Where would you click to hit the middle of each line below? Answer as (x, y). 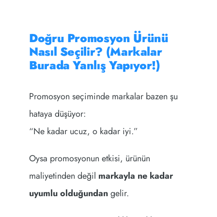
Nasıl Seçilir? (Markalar (95, 52)
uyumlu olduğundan (68, 194)
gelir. (118, 194)
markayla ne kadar (135, 176)
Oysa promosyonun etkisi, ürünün (89, 159)
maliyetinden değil (63, 176)
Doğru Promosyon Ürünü (99, 38)
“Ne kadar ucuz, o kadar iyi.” (83, 132)
